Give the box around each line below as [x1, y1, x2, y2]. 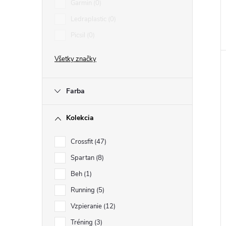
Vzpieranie [71, 202, 103, 211]
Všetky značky [54, 54, 96, 64]
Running [71, 186, 96, 195]
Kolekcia [66, 113, 94, 123]
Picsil [71, 31, 87, 40]
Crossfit [71, 137, 94, 146]
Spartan [71, 153, 96, 162]
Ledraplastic [71, 15, 108, 24]
